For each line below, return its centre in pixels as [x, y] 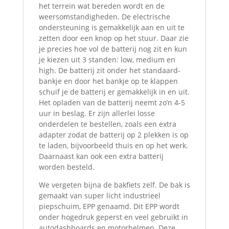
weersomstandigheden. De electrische [104, 16]
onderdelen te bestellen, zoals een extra [107, 124]
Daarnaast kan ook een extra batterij [101, 156]
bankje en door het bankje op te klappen [108, 81]
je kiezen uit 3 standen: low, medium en [107, 59]
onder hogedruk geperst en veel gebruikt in [113, 217]
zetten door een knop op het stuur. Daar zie [113, 38]
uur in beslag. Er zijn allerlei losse [97, 113]
